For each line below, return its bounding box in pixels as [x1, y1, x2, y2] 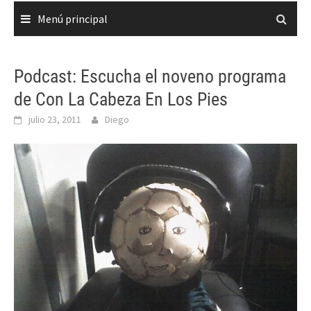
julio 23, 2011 [28, 113, 81, 126]
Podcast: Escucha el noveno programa [14, 66, 286, 87]
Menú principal [37, 12, 108, 26]
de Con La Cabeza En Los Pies [14, 89, 228, 110]
